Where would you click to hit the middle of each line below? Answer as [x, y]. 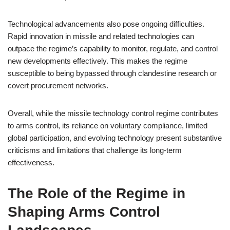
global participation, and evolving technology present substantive [115, 138]
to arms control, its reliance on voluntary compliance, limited [108, 126]
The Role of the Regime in [97, 193]
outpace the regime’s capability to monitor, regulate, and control [113, 49]
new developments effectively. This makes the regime [98, 61]
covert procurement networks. [58, 85]
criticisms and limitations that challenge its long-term [95, 150]
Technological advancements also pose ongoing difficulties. [106, 24]
